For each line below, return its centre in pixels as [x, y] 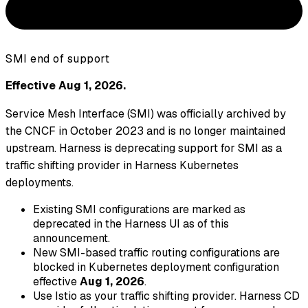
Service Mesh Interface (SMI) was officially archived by [146, 114]
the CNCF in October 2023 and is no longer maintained [145, 131]
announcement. [71, 239]
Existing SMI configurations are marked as [139, 210]
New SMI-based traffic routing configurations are [156, 253]
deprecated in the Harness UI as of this [131, 224]
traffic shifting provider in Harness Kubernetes [122, 166]
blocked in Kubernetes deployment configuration [156, 267]
